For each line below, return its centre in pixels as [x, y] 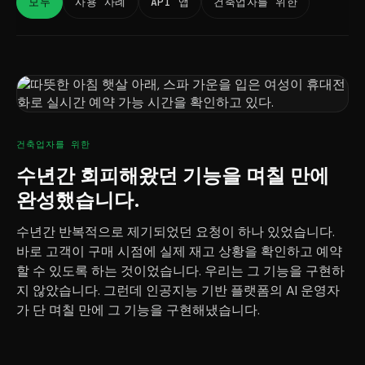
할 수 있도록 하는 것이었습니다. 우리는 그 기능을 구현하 [180, 271]
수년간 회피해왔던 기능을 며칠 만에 [173, 176]
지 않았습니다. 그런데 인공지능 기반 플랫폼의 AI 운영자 [178, 290]
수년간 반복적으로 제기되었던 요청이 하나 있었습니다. [176, 232]
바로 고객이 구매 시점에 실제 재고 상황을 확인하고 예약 [179, 251]
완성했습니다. [78, 200]
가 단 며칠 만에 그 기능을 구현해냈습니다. [138, 310]
